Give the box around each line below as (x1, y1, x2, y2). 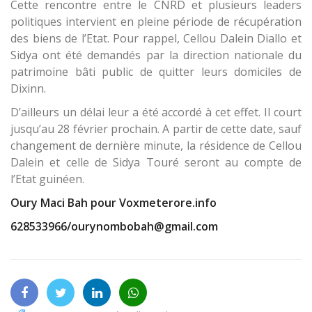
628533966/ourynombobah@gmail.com (10, 218, 218, 234)
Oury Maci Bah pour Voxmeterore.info (10, 194, 217, 210)
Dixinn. (10, 80, 46, 96)
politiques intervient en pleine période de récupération (10, 13, 302, 29)
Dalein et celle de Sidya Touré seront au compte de (10, 154, 302, 170)
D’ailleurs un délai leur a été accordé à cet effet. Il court (10, 104, 302, 120)
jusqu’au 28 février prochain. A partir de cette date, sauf (10, 120, 302, 136)
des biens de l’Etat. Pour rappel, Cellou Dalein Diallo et (10, 30, 302, 46)
